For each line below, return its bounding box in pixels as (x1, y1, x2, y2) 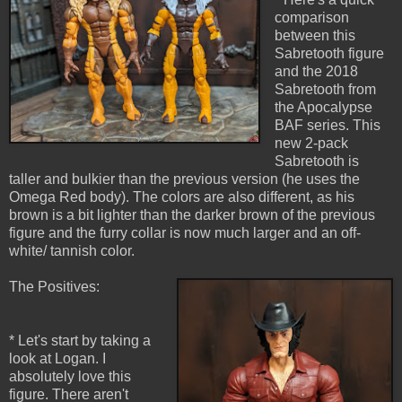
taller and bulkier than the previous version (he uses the (9, 171, 360, 188)
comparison (274, 10, 349, 26)
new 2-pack (274, 135, 348, 152)
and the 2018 (274, 64, 358, 80)
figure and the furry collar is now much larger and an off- (9, 225, 361, 241)
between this (274, 28, 355, 44)
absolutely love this (9, 369, 131, 385)
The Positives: (9, 279, 100, 295)
